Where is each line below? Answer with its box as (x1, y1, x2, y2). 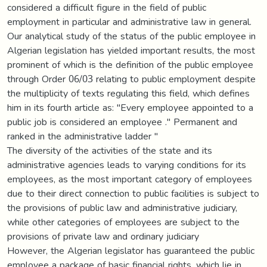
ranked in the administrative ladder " (7, 126, 158, 145)
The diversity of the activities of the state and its (7, 141, 212, 160)
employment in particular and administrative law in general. (7, 12, 252, 31)
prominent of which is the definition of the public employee (7, 55, 253, 74)
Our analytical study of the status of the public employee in (7, 26, 256, 45)
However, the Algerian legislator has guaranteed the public (7, 241, 254, 260)
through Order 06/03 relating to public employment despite (7, 69, 256, 88)
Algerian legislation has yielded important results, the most (7, 41, 255, 60)
